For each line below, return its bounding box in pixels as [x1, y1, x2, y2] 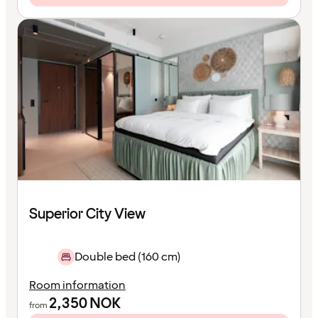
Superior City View [29, 204, 146, 225]
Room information [29, 278, 126, 294]
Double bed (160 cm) [75, 249, 180, 265]
